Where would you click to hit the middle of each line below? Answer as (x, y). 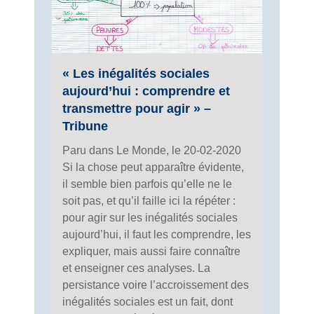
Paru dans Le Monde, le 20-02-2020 (152, 151)
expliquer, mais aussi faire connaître (151, 252)
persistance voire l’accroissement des (156, 285)
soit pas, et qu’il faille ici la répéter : (149, 201)
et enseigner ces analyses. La (136, 268)
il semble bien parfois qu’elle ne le (147, 184)
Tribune (85, 127)
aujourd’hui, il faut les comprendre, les (157, 235)
